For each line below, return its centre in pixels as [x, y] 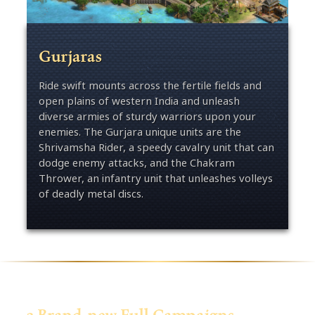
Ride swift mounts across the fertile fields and [150, 85]
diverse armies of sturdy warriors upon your [147, 116]
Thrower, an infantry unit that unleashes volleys [155, 178]
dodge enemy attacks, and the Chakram [136, 162]
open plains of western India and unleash [139, 101]
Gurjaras [70, 56]
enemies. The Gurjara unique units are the [140, 131]
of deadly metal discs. [91, 193]
